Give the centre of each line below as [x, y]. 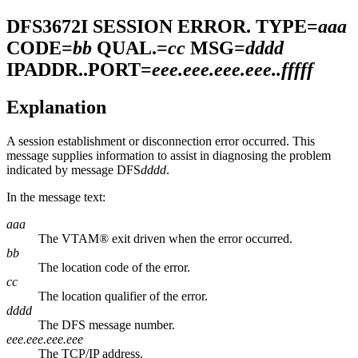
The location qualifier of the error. [123, 296]
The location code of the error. [114, 267]
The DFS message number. [107, 324]
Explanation [56, 107]
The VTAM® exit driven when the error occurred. [165, 238]
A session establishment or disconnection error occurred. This [161, 141]
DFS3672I [47, 26]
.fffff [295, 69]
